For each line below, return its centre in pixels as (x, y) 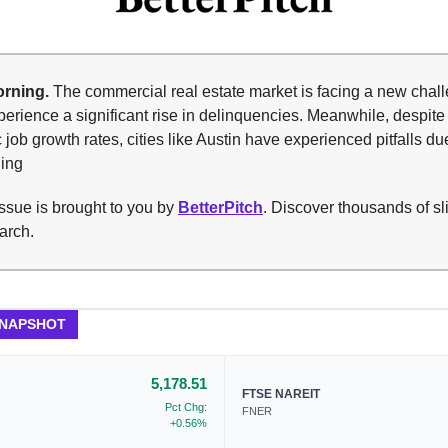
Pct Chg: (186, 407)
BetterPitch (220, 208)
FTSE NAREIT (281, 394)
